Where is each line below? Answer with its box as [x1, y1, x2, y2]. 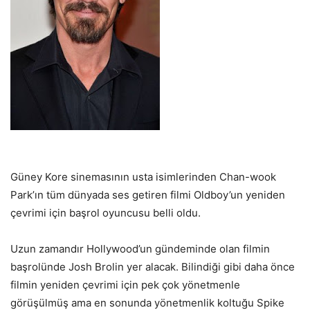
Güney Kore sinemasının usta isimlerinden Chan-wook [10, 170, 276, 183]
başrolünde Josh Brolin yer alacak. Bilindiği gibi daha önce [10, 260, 295, 273]
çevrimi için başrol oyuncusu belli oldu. [10, 206, 201, 219]
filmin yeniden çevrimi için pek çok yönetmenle [10, 278, 240, 291]
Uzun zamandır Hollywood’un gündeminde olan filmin [10, 242, 270, 255]
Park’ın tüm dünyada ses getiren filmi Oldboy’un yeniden [10, 188, 285, 201]
